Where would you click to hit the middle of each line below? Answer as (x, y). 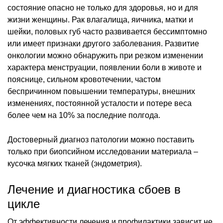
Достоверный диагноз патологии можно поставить (101, 139)
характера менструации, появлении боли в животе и (105, 67)
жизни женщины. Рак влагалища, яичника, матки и (100, 19)
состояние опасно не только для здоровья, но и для (103, 7)
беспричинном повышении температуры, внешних (101, 91)
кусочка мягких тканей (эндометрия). (75, 163)
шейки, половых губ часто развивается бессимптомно (107, 31)
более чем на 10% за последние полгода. (84, 115)
